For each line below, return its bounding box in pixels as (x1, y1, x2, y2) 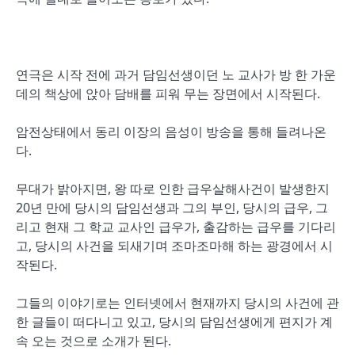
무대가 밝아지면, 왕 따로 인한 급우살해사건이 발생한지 (16, 180, 330, 197)
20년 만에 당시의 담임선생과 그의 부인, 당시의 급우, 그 (16, 199, 328, 216)
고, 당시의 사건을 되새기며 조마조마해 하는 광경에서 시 (16, 237, 333, 254)
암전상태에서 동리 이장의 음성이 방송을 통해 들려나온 (16, 123, 326, 140)
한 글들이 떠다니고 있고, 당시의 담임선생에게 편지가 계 (16, 313, 333, 330)
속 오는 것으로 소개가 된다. (16, 332, 171, 349)
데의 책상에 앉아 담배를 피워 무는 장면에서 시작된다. (16, 85, 320, 102)
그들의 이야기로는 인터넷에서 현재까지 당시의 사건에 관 (16, 294, 339, 311)
